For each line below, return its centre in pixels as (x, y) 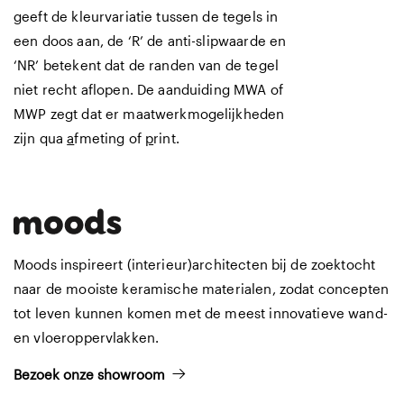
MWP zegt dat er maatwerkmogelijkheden (149, 114)
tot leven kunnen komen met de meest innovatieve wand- (201, 312)
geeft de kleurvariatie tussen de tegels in (146, 16)
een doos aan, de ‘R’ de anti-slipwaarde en (150, 41)
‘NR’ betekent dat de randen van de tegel (146, 65)
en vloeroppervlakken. (87, 337)
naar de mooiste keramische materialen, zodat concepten (202, 288)
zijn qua (41, 138)
